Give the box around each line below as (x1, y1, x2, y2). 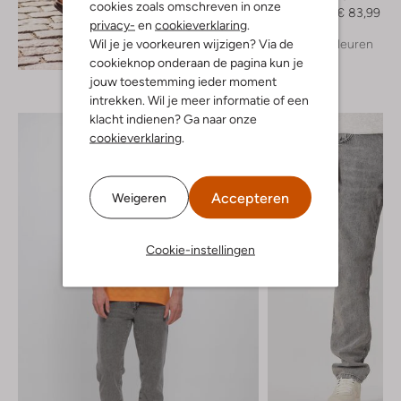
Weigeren (112, 190, 166, 204)
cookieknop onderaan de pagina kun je (90, 55, 303, 70)
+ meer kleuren (286, 36, 373, 51)
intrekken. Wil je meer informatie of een (90, 92, 309, 107)
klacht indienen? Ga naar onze (90, 111, 257, 126)
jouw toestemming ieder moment (90, 73, 277, 89)
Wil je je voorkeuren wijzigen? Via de (90, 36, 294, 51)
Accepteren (211, 189, 289, 207)
